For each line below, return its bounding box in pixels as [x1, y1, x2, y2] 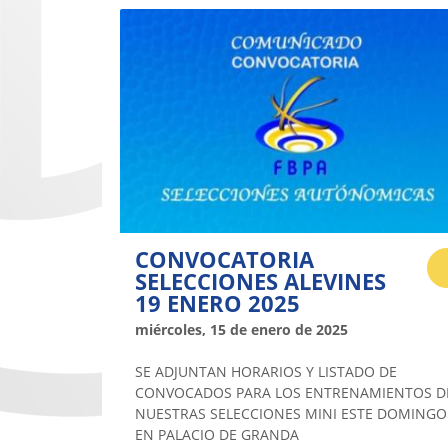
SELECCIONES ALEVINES [135, 265, 386, 296]
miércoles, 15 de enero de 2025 [135, 319, 348, 339]
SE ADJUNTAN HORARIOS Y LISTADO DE [135, 361, 397, 381]
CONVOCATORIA [135, 243, 314, 274]
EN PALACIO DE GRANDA [135, 424, 299, 444]
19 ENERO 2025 [135, 287, 300, 318]
